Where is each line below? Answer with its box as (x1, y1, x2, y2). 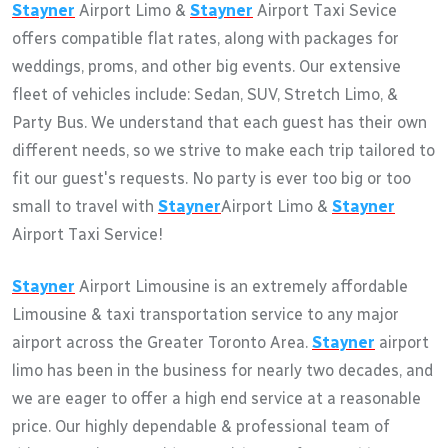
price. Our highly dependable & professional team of (12, 416, 390, 436)
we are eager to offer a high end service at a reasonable (12, 388, 421, 408)
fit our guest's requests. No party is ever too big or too (12, 168, 411, 188)
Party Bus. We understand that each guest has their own (12, 112, 427, 132)
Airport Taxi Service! (12, 224, 163, 244)
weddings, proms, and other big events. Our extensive (12, 56, 401, 76)
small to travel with (12, 196, 158, 216)
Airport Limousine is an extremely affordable (75, 276, 408, 296)
